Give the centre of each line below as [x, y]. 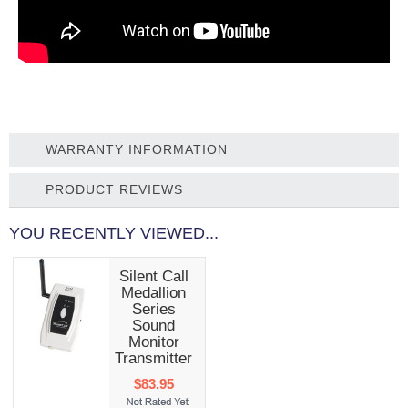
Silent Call [153, 277]
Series [153, 310]
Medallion [154, 293]
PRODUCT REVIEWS [114, 190]
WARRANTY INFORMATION [137, 150]
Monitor [153, 342]
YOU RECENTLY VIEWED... [114, 234]
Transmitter [154, 359]
